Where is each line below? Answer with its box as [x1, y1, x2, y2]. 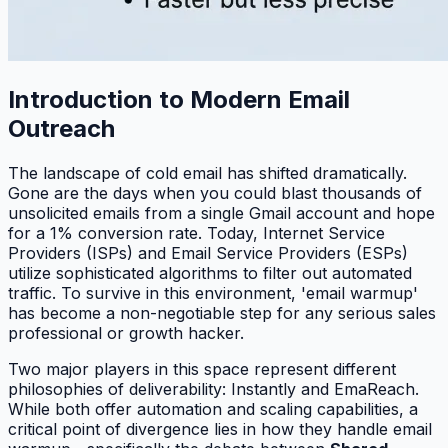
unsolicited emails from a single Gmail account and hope [8, 202, 435, 223]
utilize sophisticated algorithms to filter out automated [8, 262, 412, 283]
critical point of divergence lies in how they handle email [8, 418, 432, 439]
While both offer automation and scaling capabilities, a [8, 398, 418, 419]
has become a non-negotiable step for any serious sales [8, 302, 436, 323]
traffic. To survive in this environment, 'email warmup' [8, 282, 418, 303]
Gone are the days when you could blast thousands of [8, 182, 422, 203]
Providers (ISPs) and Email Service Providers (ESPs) [8, 242, 408, 263]
